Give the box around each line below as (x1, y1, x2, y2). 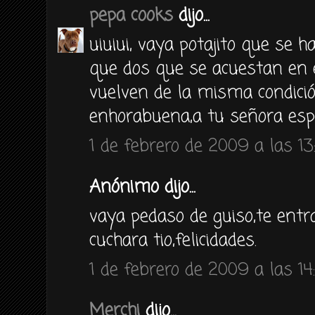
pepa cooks (89, 2, 173, 29)
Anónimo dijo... (89, 174, 195, 200)
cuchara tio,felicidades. (89, 227, 257, 254)
